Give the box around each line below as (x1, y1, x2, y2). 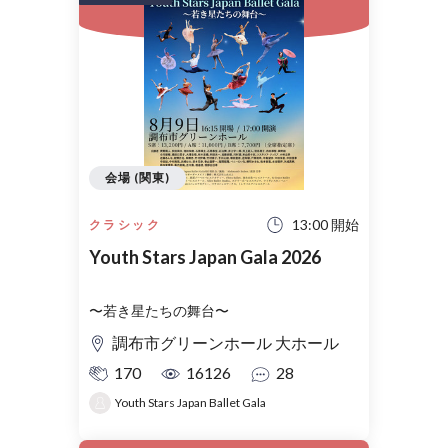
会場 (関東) (105, 170, 170, 185)
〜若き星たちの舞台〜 (89, 302, 229, 320)
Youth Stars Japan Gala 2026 (89, 246, 321, 269)
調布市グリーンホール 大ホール (112, 333, 339, 353)
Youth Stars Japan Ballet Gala (115, 395, 266, 411)
